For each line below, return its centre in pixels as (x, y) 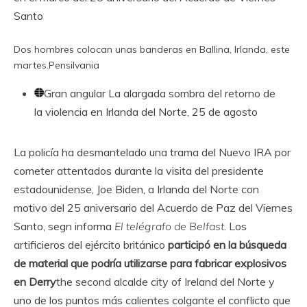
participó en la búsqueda (227, 245)
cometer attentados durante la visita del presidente (139, 171)
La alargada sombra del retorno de (191, 93)
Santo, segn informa (64, 226)
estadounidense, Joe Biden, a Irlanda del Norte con (136, 189)
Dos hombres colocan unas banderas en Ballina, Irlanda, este (152, 49)
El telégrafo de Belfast (169, 226)
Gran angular (75, 93)
